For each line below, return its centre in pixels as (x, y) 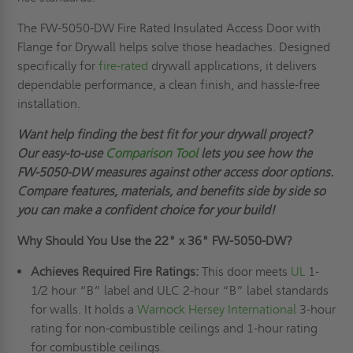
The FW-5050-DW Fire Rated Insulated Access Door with (169, 28)
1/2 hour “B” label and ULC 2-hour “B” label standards (179, 291)
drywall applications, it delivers (233, 66)
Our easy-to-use (62, 154)
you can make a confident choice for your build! (147, 210)
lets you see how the (255, 154)
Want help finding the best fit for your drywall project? (165, 135)
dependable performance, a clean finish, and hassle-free (169, 85)
